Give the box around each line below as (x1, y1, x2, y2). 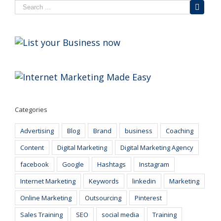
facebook (20, 160, 49, 169)
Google (62, 160, 84, 169)
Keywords (89, 177, 119, 185)
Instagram (139, 160, 169, 169)
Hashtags (97, 160, 126, 169)
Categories (15, 105, 47, 114)
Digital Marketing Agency (120, 143, 193, 152)
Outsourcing (85, 193, 121, 202)
